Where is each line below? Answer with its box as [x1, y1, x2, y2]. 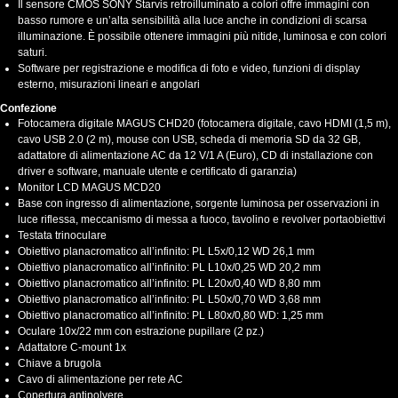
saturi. [18, 46, 47, 60]
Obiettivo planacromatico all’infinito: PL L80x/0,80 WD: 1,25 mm [18, 309, 323, 322]
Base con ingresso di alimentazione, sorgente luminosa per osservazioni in [18, 197, 379, 211]
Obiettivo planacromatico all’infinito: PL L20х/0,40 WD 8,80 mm [18, 277, 321, 291]
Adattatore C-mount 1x [18, 341, 126, 354]
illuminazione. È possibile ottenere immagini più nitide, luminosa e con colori [18, 30, 386, 44]
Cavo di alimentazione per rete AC [18, 373, 183, 386]
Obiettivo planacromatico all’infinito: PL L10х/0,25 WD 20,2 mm [18, 261, 321, 275]
